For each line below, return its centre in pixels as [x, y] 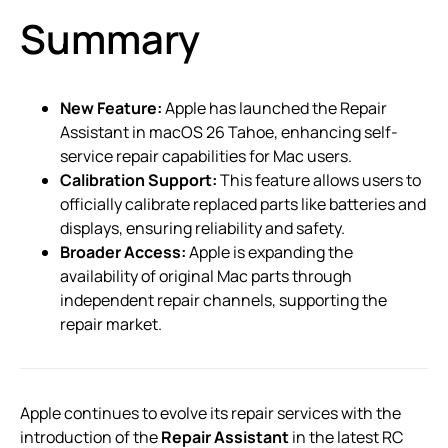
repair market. [111, 323]
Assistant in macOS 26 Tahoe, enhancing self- [229, 131]
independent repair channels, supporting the [223, 299]
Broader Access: [123, 251]
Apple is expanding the [269, 251]
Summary [110, 38]
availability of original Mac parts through [206, 275]
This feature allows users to [319, 179]
